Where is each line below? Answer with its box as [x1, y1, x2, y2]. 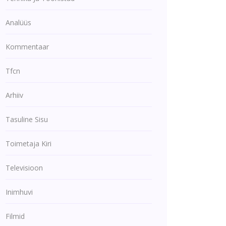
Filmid [6, 211, 25, 221]
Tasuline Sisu [6, 115, 48, 124]
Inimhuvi [6, 187, 33, 197]
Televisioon [6, 163, 43, 173]
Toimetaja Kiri [6, 139, 51, 148]
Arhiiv [6, 90, 23, 100]
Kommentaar [6, 42, 49, 51]
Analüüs [6, 18, 31, 27]
